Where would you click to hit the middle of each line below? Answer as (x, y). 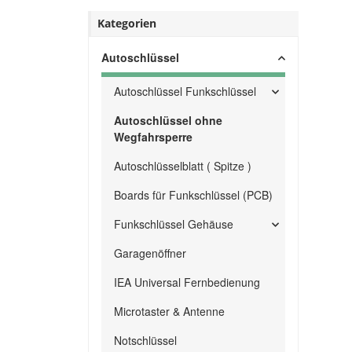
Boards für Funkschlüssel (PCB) (193, 195)
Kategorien (127, 23)
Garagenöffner (150, 253)
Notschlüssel (145, 340)
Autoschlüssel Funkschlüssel (185, 91)
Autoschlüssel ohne (168, 120)
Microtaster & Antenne (169, 311)
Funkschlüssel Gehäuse (174, 224)
